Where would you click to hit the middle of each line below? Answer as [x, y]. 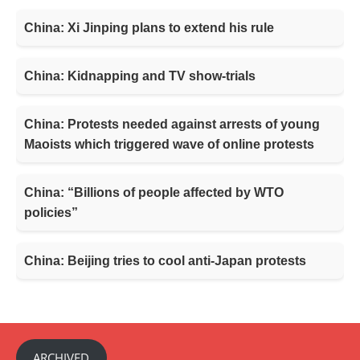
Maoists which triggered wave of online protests [169, 145]
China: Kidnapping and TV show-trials [140, 76]
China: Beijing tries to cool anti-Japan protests [165, 261]
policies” [51, 213]
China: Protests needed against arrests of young [172, 125]
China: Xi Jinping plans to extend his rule [149, 28]
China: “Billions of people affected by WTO [154, 193]
